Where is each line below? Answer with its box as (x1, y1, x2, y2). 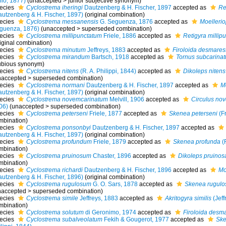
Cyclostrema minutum (26, 46, 86, 53)
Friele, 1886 (101, 32, 136, 39)
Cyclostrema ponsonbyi (26, 124, 91, 131)
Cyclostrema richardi (26, 166, 83, 174)
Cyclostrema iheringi (26, 4, 83, 11)
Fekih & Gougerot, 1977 (102, 216, 169, 223)
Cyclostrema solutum (26, 209, 84, 216)
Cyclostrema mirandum (26, 53, 90, 61)
